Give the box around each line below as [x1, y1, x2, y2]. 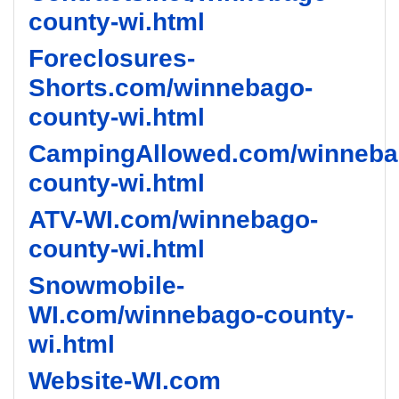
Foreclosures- [28, 45, 195, 72]
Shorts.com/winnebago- [28, 74, 313, 102]
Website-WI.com [28, 367, 221, 395]
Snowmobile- [28, 272, 184, 299]
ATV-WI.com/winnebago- [28, 206, 318, 233]
